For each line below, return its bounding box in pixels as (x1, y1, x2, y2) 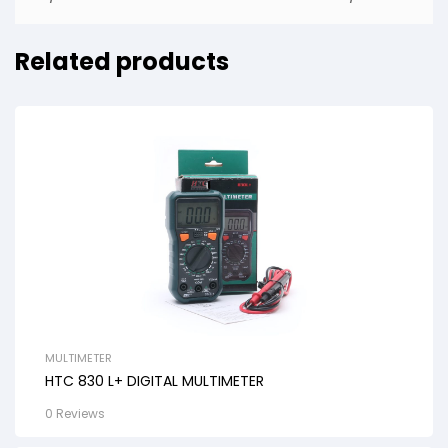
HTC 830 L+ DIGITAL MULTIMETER (45, 371, 264, 392)
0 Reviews (45, 405, 105, 423)
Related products (15, 45, 229, 79)
